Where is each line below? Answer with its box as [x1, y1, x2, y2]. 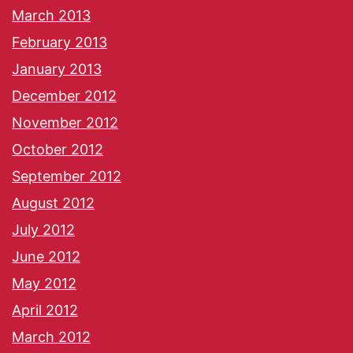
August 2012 [12, 195, 95, 212]
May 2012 [12, 275, 76, 292]
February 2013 [12, 34, 107, 51]
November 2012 [12, 114, 118, 132]
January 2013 [12, 61, 102, 78]
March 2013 [12, 7, 91, 24]
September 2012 [12, 168, 121, 185]
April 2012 [12, 302, 78, 319]
